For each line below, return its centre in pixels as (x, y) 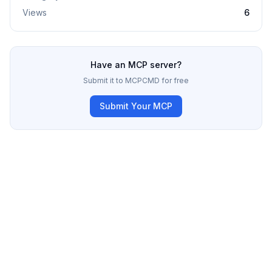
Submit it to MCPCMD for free (136, 80)
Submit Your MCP (136, 106)
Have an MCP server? (136, 65)
